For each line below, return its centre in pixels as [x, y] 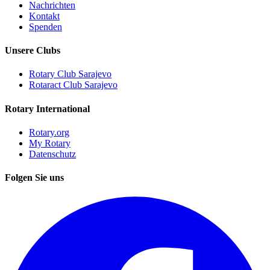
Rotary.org [49, 132]
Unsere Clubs [33, 51]
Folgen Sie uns [34, 178]
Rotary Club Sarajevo [70, 74]
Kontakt [44, 16]
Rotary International [47, 108]
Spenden [46, 27]
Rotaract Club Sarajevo [73, 85]
